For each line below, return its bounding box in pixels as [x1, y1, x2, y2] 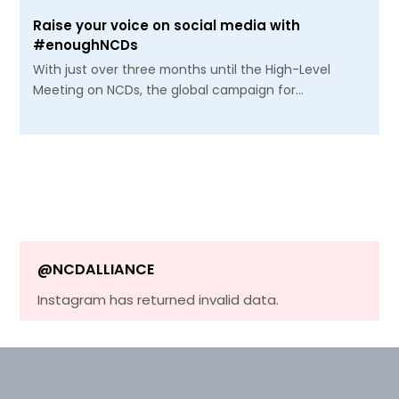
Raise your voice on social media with [33, 15, 301, 35]
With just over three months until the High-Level [33, 60, 331, 78]
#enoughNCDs [33, 35, 139, 54]
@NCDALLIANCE [37, 258, 155, 280]
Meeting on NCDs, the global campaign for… [33, 80, 305, 99]
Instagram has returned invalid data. [37, 289, 280, 309]
